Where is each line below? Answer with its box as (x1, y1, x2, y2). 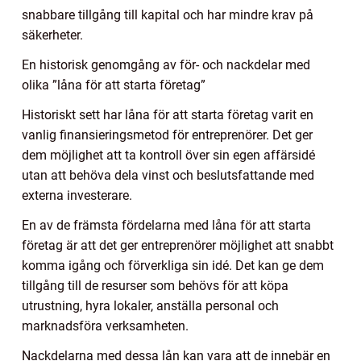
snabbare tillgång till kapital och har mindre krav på (22, 7, 313, 23)
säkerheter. (22, 27, 83, 44)
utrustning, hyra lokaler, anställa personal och (22, 298, 279, 314)
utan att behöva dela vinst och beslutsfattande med (22, 168, 314, 184)
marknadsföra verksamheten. (22, 318, 189, 334)
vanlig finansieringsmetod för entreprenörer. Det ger (22, 127, 313, 143)
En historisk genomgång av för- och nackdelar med (22, 57, 310, 73)
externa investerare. (22, 188, 132, 204)
